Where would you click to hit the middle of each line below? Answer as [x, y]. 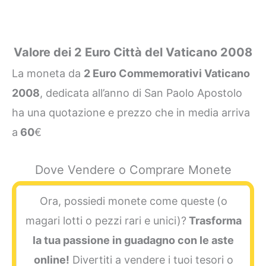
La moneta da [48, 74]
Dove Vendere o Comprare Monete [133, 170]
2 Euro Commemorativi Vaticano [167, 74]
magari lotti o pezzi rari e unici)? [106, 221]
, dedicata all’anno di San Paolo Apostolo [141, 93]
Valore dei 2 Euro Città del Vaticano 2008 [133, 53]
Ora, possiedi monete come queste [127, 201]
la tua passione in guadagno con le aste [133, 240]
